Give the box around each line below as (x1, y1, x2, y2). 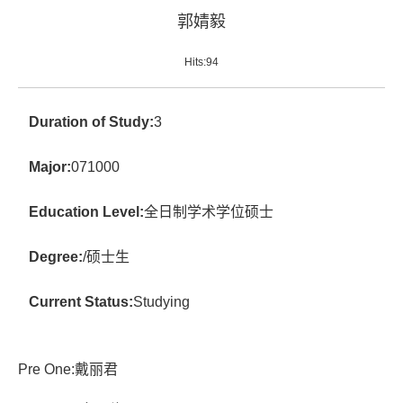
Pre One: (18, 362, 75, 377)
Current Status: (29, 294, 133, 309)
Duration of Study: (29, 114, 154, 130)
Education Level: (29, 204, 144, 219)
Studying (133, 294, 190, 309)
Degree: (29, 249, 83, 264)
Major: (29, 159, 71, 175)
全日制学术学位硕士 (144, 204, 273, 219)
